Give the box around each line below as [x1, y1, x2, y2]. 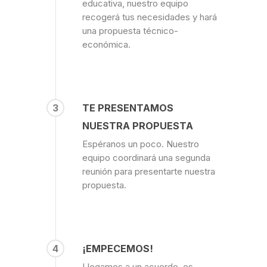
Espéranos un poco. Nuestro [82, 138, 199, 150]
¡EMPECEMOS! [82, 242, 153, 254]
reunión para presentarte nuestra [82, 165, 215, 177]
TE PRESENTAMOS [82, 101, 173, 114]
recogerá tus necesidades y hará [82, 11, 217, 23]
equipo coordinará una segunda [82, 151, 210, 163]
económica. [82, 38, 131, 50]
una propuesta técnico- [82, 24, 178, 36]
